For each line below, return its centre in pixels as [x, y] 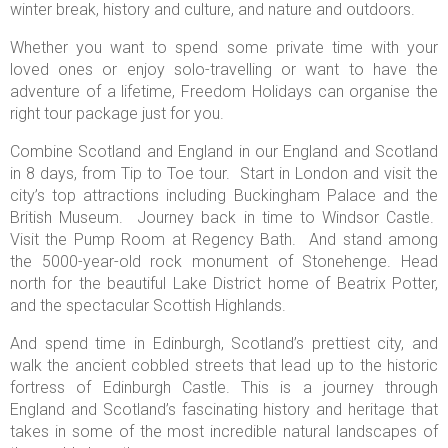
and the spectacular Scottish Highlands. [150, 305]
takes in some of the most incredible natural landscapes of [224, 431]
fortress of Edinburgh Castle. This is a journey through [224, 387]
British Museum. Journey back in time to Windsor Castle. [224, 217]
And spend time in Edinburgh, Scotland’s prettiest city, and [224, 343]
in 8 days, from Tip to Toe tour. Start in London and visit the [224, 173]
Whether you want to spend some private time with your [224, 47]
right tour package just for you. [117, 113]
